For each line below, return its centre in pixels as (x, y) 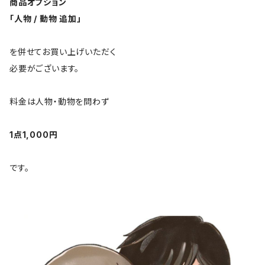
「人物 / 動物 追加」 (46, 18)
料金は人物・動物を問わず (59, 101)
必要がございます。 (45, 68)
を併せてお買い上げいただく (63, 51)
